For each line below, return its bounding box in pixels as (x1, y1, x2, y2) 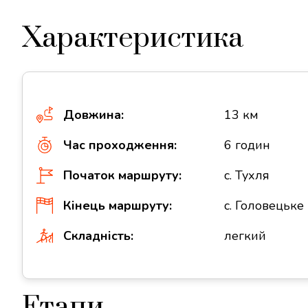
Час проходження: (63, 137, 177, 153)
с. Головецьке (224, 197, 305, 214)
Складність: (63, 228, 133, 244)
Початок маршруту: (63, 167, 181, 184)
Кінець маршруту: (63, 197, 172, 214)
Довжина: (63, 107, 124, 123)
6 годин (224, 137, 271, 153)
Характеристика (22, 21, 243, 56)
